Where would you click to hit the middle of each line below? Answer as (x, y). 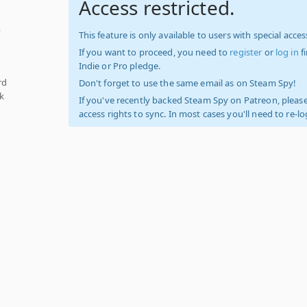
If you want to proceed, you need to (154, 52)
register (246, 52)
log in (287, 52)
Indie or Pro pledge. (120, 66)
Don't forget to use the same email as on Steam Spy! (187, 83)
